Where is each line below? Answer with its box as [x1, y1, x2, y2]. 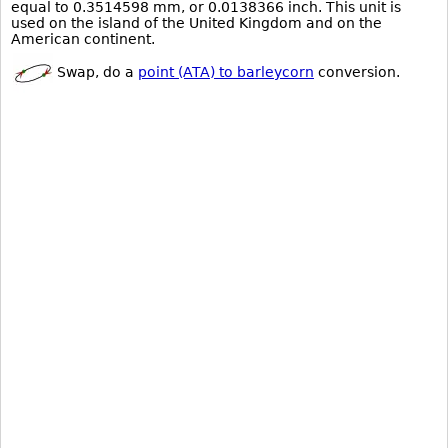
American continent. [11, 31, 155, 47]
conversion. [314, 64, 400, 80]
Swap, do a [53, 64, 138, 80]
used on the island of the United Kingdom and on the [11, 15, 382, 31]
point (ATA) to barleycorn [138, 64, 314, 80]
